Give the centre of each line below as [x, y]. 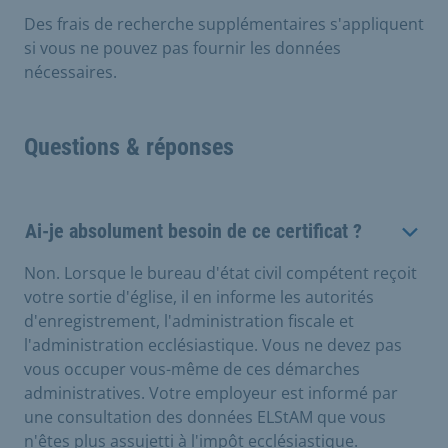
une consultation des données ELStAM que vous [205, 417]
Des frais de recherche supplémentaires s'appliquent [224, 24]
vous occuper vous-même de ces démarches [192, 369]
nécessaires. [70, 72]
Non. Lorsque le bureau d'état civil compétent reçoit [220, 273]
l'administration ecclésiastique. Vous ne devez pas [213, 345]
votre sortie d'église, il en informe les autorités [199, 297]
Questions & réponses [129, 147]
